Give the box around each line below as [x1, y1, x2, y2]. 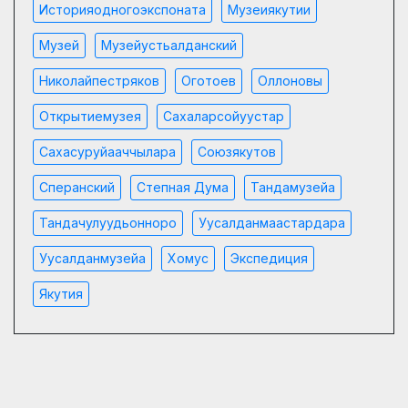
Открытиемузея [39, 107, 141, 124]
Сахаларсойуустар [163, 107, 284, 124]
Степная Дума [137, 178, 229, 195]
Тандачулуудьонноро [39, 214, 177, 230]
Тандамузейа [250, 178, 335, 195]
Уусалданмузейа [39, 250, 146, 266]
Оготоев [181, 72, 236, 88]
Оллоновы [258, 72, 322, 88]
